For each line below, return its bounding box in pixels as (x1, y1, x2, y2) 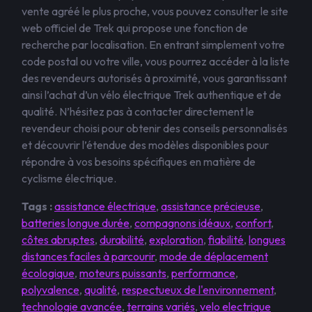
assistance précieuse (161, 199, 260, 213)
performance (171, 266, 235, 280)
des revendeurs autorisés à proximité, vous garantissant (22, 71, 287, 85)
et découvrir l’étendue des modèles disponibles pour (22, 138, 269, 152)
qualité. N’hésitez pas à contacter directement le (22, 104, 254, 118)
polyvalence (22, 283, 79, 297)
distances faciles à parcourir (22, 249, 155, 263)
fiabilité (208, 233, 244, 247)
